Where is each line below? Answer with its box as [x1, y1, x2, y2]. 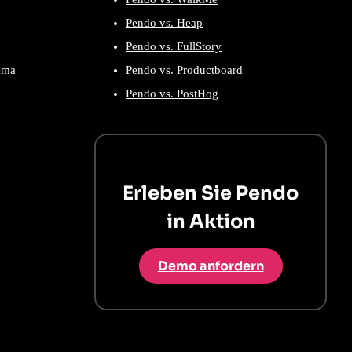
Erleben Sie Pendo [123, 181, 299, 206]
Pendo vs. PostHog [126, 87, 218, 101]
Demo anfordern [157, 258, 264, 275]
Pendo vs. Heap [126, 16, 203, 30]
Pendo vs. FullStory [126, 40, 222, 53]
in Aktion [166, 210, 255, 234]
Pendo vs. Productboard [126, 64, 243, 77]
